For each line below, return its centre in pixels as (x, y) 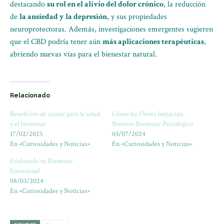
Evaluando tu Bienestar (41, 161)
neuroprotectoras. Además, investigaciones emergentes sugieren (111, 29)
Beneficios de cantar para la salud (55, 114)
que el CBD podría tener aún (56, 42)
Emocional (25, 171)
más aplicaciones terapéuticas (153, 42)
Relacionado (30, 95)
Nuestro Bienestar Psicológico (153, 124)
